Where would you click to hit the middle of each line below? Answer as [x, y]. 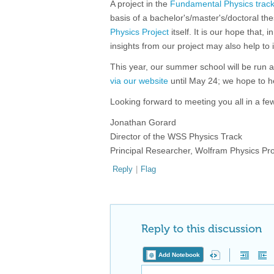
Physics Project [139, 32]
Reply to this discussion [202, 229]
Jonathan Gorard [143, 122]
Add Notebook [179, 255]
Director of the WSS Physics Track [176, 136]
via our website [139, 81]
